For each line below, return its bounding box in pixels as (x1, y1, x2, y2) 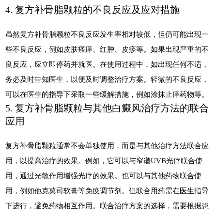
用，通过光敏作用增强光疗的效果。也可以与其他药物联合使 (5, 171, 202, 180)
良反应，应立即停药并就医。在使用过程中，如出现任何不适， (5, 60, 209, 68)
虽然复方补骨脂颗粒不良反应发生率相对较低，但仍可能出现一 (5, 30, 209, 38)
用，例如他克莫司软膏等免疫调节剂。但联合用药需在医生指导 (5, 186, 209, 195)
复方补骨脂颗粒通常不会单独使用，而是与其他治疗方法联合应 (5, 141, 209, 150)
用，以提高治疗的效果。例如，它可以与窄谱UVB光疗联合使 (5, 156, 203, 165)
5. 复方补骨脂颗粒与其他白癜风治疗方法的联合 (5, 102, 209, 113)
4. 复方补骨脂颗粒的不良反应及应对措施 (5, 4, 180, 15)
